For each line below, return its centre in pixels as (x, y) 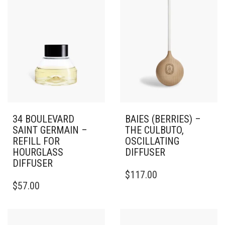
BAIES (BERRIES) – (163, 119)
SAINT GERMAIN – (50, 130)
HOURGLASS (38, 152)
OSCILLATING (152, 141)
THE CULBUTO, (154, 130)
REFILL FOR (36, 141)
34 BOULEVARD (43, 119)
